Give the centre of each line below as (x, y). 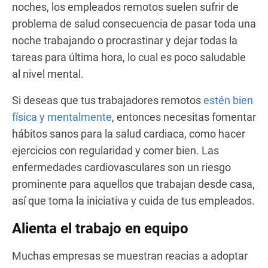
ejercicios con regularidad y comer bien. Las (115, 150)
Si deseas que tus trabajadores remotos (108, 100)
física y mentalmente (62, 117)
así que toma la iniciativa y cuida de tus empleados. (133, 200)
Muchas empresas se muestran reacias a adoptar (130, 255)
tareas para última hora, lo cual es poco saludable (129, 57)
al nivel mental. (48, 74)
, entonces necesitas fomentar (184, 117)
